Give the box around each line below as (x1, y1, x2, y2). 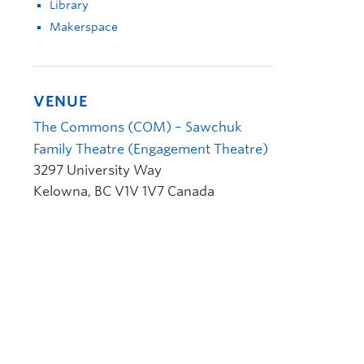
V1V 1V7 (115, 184, 164, 199)
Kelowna (33, 184, 88, 199)
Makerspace (50, 20, 118, 33)
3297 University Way (33, 162, 162, 178)
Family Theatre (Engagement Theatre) (33, 141, 268, 157)
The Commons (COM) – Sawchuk (33, 119, 242, 135)
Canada (167, 184, 214, 199)
